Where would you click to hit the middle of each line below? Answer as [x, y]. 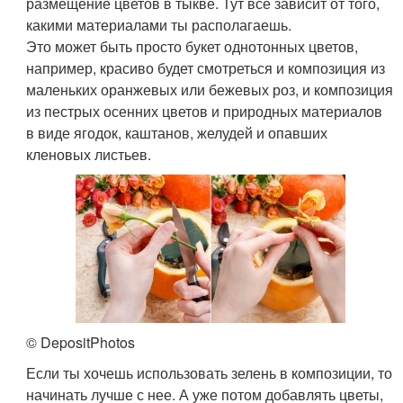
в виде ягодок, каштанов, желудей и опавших [177, 133]
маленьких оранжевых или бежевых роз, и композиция [210, 90]
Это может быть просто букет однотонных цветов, [193, 47]
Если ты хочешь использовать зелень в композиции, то [210, 372]
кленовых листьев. [89, 155]
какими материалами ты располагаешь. [159, 25]
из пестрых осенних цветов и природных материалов [205, 112]
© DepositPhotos [81, 342]
